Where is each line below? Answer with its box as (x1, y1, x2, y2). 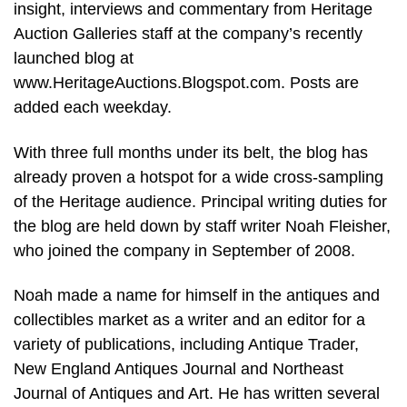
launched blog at (14, 49, 134, 68)
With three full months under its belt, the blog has (14, 143, 368, 162)
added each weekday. (14, 98, 172, 117)
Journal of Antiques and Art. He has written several (14, 384, 380, 403)
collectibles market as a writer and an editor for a (14, 311, 365, 330)
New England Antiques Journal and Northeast (14, 360, 343, 379)
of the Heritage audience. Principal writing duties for (14, 192, 387, 211)
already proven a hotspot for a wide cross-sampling (14, 167, 383, 186)
